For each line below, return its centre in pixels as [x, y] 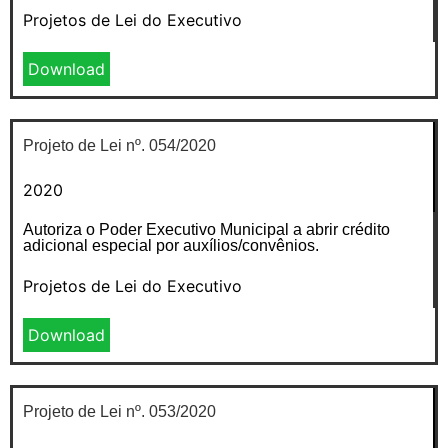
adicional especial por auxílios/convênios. [171, 245]
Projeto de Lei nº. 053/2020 [119, 411]
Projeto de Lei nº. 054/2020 [119, 145]
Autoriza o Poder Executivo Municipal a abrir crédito [206, 229]
